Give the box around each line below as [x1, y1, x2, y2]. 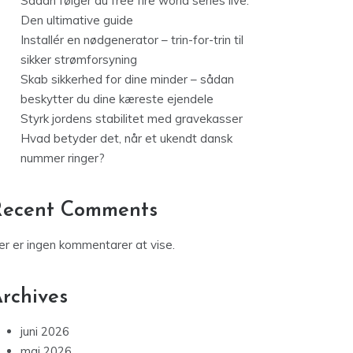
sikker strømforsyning [20, 52, 137, 67]
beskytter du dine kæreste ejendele [20, 91, 214, 106]
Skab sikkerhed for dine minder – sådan [20, 72, 234, 87]
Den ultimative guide [20, 13, 133, 28]
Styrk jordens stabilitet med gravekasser [20, 111, 243, 126]
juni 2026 [20, 324, 69, 339]
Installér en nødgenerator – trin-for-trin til [20, 32, 243, 47]
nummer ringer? [20, 150, 105, 165]
